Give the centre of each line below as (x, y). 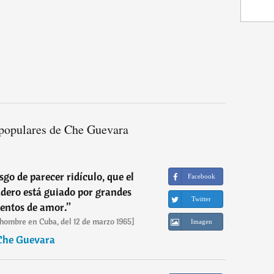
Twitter (202, 199)
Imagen (201, 222)
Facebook (201, 176)
